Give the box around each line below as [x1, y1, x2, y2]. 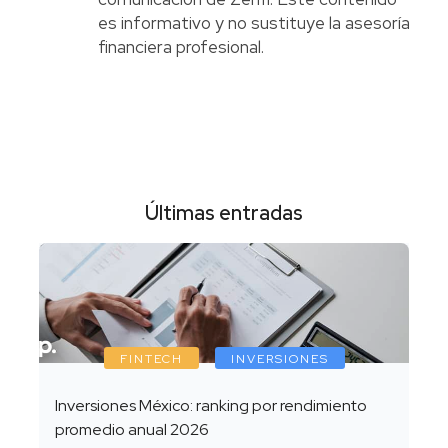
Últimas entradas [145, 200, 303, 227]
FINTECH [119, 351, 183, 368]
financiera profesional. [97, 36, 264, 59]
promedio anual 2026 [54, 419, 209, 441]
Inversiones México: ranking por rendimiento [54, 395, 367, 417]
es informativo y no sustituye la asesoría [97, 12, 410, 35]
